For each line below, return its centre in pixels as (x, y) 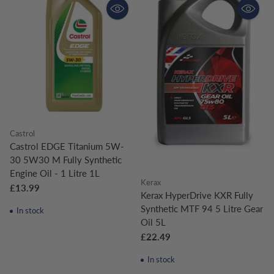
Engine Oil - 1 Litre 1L (55, 173)
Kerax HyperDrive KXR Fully (197, 195)
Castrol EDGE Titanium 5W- (67, 146)
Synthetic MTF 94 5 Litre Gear (202, 209)
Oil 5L (153, 222)
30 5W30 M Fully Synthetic (66, 160)
